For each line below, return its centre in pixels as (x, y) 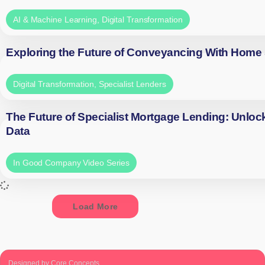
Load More (96, 207)
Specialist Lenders (132, 84)
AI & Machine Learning (55, 19)
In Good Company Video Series (72, 163)
